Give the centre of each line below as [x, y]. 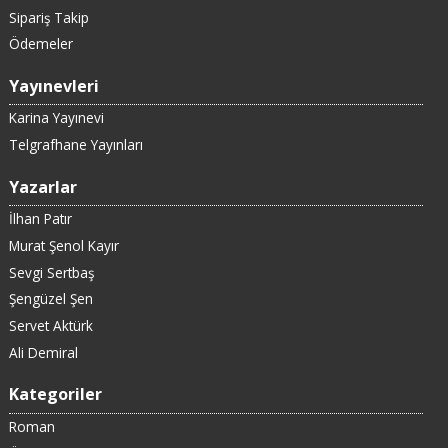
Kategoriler [55, 394]
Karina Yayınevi [56, 118]
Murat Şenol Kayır [63, 246]
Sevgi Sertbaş [51, 272]
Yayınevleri [53, 85]
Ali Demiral [43, 352]
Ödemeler [40, 44]
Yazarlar [42, 186]
